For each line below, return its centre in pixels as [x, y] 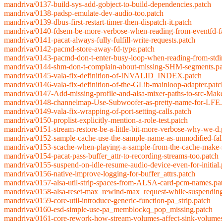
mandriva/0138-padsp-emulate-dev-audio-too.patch [84, 13]
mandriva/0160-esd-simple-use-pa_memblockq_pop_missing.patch [108, 210]
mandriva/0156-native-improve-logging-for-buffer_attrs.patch [100, 174]
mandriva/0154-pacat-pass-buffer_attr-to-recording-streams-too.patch [111, 156]
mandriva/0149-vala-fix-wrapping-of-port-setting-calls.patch [98, 111]
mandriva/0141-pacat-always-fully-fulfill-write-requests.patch [100, 40]
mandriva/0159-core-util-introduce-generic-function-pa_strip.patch [107, 201]
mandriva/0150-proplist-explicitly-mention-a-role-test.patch [96, 120]
